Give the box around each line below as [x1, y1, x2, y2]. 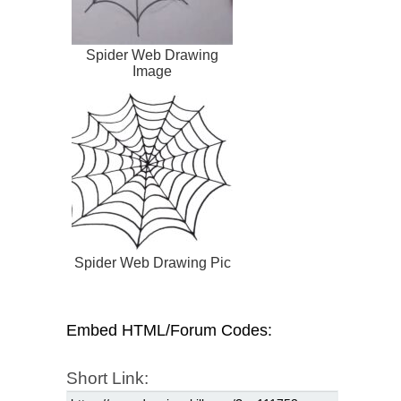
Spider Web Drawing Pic [73, 255, 231, 271]
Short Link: [66, 369, 149, 388]
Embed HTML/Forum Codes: [66, 321, 272, 340]
